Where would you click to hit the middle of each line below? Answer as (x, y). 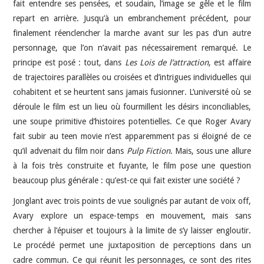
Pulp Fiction (148, 151)
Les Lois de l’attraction (167, 62)
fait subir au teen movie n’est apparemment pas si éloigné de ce (132, 136)
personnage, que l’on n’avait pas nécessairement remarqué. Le (132, 48)
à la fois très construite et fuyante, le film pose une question (132, 166)
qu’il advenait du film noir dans (70, 151)
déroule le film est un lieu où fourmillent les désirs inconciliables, (132, 107)
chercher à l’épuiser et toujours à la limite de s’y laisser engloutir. (132, 230)
